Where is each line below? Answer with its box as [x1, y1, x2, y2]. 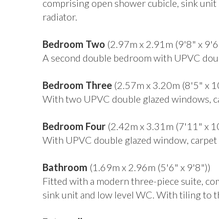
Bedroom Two [43, 38, 105, 50]
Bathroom [43, 161, 88, 173]
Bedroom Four [43, 120, 106, 132]
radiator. [43, 11, 77, 22]
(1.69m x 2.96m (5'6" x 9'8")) [88, 161, 211, 173]
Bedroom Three [43, 79, 112, 91]
